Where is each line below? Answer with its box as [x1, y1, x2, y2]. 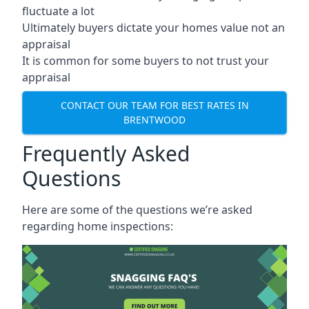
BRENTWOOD [123, 113, 186, 127]
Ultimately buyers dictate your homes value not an [22, 19, 285, 35]
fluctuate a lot [22, 3, 94, 19]
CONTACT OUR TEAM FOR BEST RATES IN [60, 99, 249, 112]
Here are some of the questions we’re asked [22, 201, 252, 217]
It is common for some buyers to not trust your [22, 52, 269, 68]
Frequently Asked [22, 139, 190, 168]
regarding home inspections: [22, 218, 173, 234]
